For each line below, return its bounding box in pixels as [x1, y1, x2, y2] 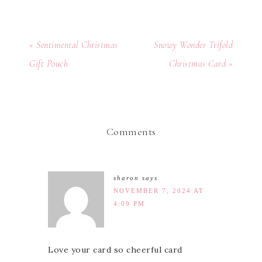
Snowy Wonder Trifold [154, 39, 233, 51]
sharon [113, 174, 139, 181]
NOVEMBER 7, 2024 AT [113, 187, 204, 194]
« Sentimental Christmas [29, 39, 118, 51]
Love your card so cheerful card [48, 244, 182, 255]
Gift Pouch [29, 58, 68, 70]
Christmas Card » [169, 58, 233, 70]
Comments [106, 125, 156, 138]
